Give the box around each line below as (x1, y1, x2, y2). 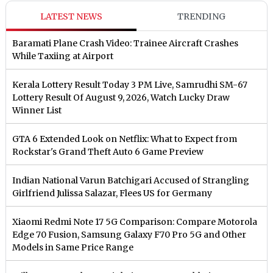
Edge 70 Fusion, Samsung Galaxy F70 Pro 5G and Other (12, 229, 247, 241)
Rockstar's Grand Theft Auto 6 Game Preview (12, 146, 204, 158)
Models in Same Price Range (12, 242, 134, 253)
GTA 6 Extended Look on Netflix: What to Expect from (12, 133, 238, 145)
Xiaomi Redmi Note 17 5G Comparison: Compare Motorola (12, 216, 258, 228)
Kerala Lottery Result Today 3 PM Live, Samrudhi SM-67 (12, 79, 248, 91)
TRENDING (177, 11, 226, 23)
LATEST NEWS (40, 11, 103, 23)
